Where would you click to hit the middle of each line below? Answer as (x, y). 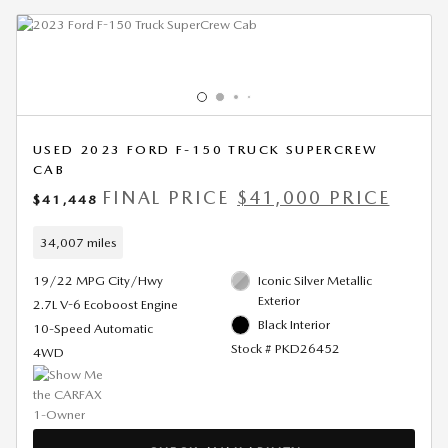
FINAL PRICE (165, 198)
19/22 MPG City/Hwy (98, 281)
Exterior (279, 301)
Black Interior (294, 325)
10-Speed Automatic (93, 329)
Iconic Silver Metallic (315, 281)
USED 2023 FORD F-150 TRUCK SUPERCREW (206, 150)
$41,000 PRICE (313, 198)
